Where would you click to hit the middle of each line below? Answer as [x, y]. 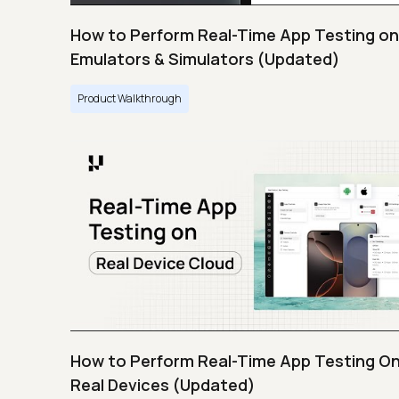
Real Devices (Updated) [163, 384]
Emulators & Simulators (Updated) [205, 58]
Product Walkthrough [130, 98]
